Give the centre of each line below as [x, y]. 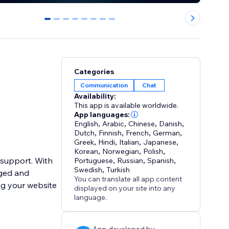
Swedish [88, 170]
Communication [104, 85]
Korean [86, 152]
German [167, 133]
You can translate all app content [128, 179]
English [86, 124]
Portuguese [94, 161]
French [138, 133]
